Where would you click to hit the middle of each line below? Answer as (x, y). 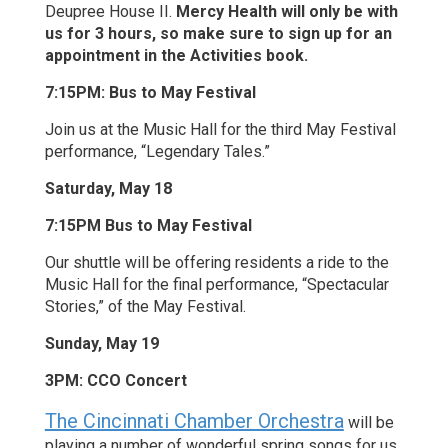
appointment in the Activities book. (176, 55)
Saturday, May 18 (108, 188)
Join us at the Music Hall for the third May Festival (220, 129)
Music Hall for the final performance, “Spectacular (216, 284)
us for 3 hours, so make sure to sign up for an (218, 33)
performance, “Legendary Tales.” (157, 151)
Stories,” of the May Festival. (145, 306)
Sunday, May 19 (101, 343)
